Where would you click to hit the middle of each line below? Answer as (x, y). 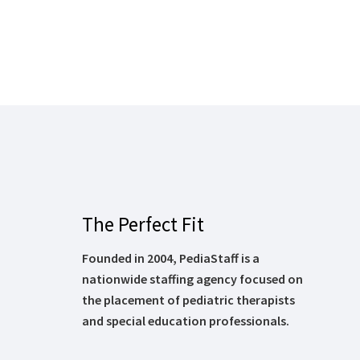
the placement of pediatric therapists (188, 300)
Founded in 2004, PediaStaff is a (171, 258)
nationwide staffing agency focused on (192, 279)
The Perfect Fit (143, 225)
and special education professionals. (186, 321)
